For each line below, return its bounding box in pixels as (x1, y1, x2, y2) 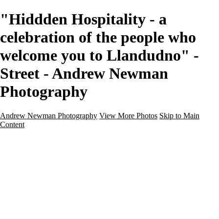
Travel (39, 188, 59, 197)
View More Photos (99, 111, 157, 120)
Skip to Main (159, 111, 199, 120)
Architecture (39, 206, 77, 215)
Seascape (39, 197, 67, 206)
